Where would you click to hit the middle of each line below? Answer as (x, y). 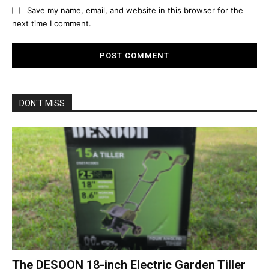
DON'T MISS (42, 104)
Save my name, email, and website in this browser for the (135, 10)
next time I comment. (52, 24)
